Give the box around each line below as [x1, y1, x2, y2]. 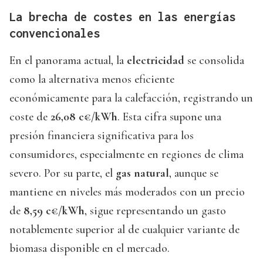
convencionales [9, 26, 100, 41]
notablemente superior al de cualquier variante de [9, 222, 240, 237]
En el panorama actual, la [9, 53, 127, 68]
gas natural [116, 166, 169, 181]
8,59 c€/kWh [23, 204, 85, 218]
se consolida [184, 53, 244, 68]
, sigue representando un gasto [85, 204, 226, 218]
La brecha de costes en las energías [9, 10, 235, 24]
